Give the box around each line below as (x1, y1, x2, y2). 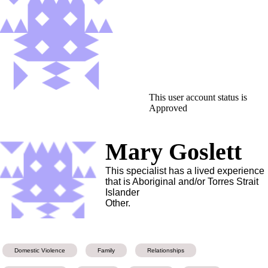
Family (98, 246, 115, 254)
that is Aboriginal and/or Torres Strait (105, 176, 259, 187)
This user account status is (149, 92, 248, 102)
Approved (149, 103, 188, 113)
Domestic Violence (14, 246, 66, 254)
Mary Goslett (105, 138, 242, 165)
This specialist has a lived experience (105, 166, 265, 176)
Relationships (147, 246, 185, 254)
